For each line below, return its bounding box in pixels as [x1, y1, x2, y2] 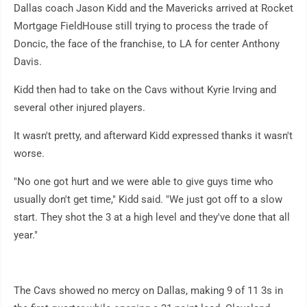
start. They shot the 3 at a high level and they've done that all [14, 211, 290, 224]
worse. [14, 147, 45, 160]
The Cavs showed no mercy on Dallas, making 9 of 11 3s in [14, 284, 283, 297]
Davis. [14, 56, 42, 69]
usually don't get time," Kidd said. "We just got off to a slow [14, 193, 282, 206]
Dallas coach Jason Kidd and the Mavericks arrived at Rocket [14, 2, 293, 15]
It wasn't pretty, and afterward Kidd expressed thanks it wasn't [14, 130, 293, 143]
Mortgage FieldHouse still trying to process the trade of [14, 20, 268, 33]
